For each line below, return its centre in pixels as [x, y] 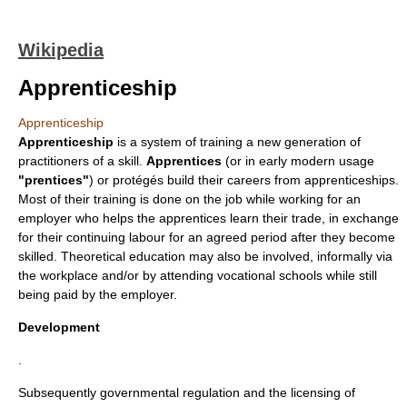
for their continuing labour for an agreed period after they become [207, 237]
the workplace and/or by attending [118, 275]
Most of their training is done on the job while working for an [189, 199]
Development [59, 327]
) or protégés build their [158, 180]
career [246, 180]
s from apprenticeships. [332, 180]
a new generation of [302, 142]
